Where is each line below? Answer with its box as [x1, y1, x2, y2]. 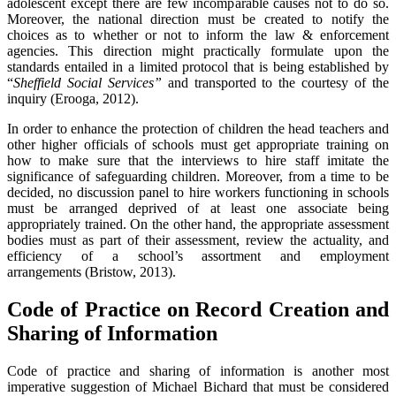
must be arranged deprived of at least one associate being [7, 201, 389, 217]
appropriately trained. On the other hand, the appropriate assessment [7, 217, 389, 232]
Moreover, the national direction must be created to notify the [7, 11, 389, 27]
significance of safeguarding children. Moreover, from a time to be [7, 169, 389, 185]
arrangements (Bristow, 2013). [7, 264, 176, 280]
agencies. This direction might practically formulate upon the [7, 43, 389, 59]
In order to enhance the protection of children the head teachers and [7, 121, 389, 137]
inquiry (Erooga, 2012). [7, 91, 139, 107]
